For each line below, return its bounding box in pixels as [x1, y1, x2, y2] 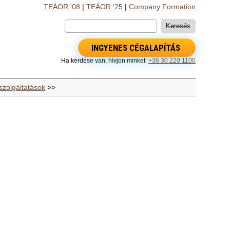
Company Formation [128, 3, 196, 11]
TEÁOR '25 [86, 3, 123, 11]
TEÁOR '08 [43, 3, 80, 11]
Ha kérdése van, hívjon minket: [61, 56, 148, 64]
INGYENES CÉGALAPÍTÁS [91, 42, 180, 53]
